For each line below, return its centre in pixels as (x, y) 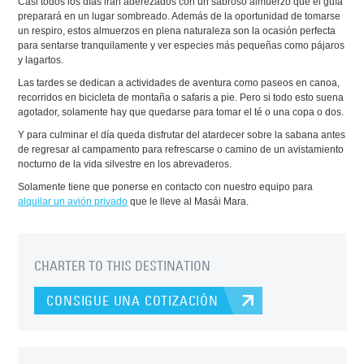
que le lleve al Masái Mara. (188, 202)
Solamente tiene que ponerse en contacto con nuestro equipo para (166, 187)
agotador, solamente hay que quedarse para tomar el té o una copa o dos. (181, 113)
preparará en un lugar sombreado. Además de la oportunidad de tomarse (180, 17)
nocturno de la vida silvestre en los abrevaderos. (125, 165)
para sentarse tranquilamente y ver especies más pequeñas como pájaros (182, 46)
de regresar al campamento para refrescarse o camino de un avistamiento (181, 150)
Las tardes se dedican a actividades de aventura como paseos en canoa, (179, 83)
